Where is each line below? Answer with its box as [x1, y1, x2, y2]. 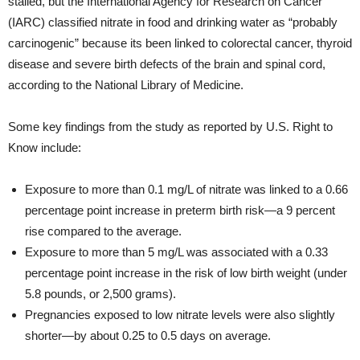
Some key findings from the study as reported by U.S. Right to [8, 119, 333, 133]
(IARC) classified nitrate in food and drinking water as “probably [8, 14, 337, 29]
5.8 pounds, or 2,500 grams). [25, 286, 176, 301]
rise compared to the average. [25, 223, 182, 238]
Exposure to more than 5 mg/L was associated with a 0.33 [25, 244, 328, 259]
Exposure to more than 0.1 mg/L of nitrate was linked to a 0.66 [25, 182, 348, 196]
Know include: [8, 140, 81, 154]
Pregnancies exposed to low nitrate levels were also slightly [25, 307, 335, 321]
